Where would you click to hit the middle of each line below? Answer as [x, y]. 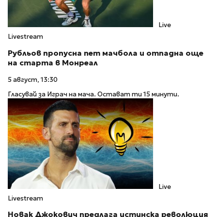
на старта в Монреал [53, 63]
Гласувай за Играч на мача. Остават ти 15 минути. [93, 94]
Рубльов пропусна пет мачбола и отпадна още [106, 53]
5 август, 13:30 [33, 79]
